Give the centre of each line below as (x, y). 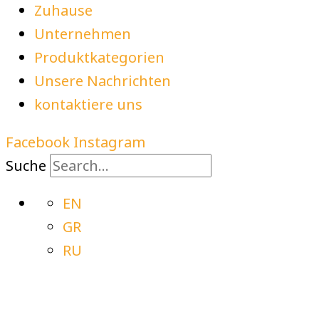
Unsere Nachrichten (103, 81)
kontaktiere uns (88, 105)
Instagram (109, 142)
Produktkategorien (99, 58)
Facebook (38, 142)
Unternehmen (83, 34)
